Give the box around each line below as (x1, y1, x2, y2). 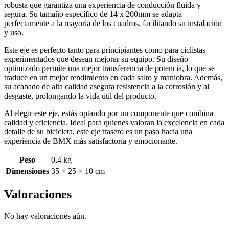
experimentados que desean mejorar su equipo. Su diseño (4, 54, 188, 63)
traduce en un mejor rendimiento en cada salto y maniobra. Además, (4, 73, 222, 82)
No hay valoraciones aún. (4, 211, 86, 220)
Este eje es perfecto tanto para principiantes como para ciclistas (4, 45, 205, 54)
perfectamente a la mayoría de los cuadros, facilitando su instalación (4, 18, 222, 28)
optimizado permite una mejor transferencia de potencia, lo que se (4, 63, 215, 73)
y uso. (4, 28, 24, 37)
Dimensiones (6, 166, 49, 175)
